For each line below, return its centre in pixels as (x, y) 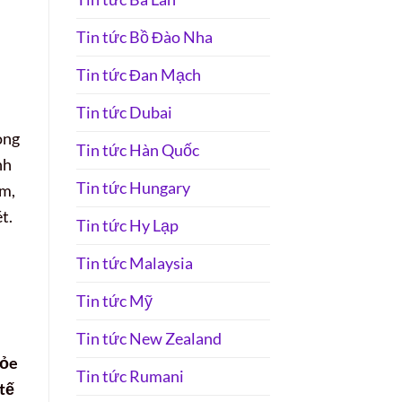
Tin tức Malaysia (134, 262)
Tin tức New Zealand (149, 338)
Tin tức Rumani (130, 376)
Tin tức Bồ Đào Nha (144, 36)
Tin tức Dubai (124, 112)
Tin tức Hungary (133, 187)
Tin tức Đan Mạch (138, 74)
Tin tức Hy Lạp (127, 225)
